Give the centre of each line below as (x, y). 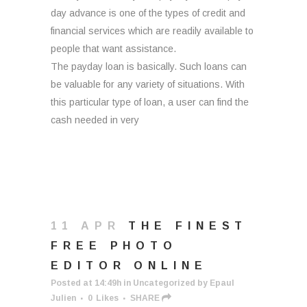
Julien (63, 298)
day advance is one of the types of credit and (148, 13)
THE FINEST (188, 226)
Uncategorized (164, 283)
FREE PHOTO (114, 246)
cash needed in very (95, 120)
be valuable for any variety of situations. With (148, 84)
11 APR (86, 226)
